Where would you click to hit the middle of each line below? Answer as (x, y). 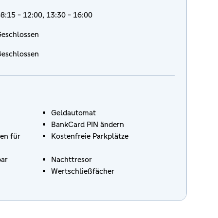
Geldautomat (73, 113)
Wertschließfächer (83, 171)
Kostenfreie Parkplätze (90, 136)
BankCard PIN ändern (88, 124)
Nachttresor (72, 159)
